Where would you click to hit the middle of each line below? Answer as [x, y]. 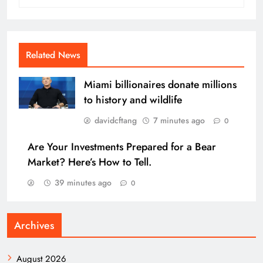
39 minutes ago [83, 183]
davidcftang [116, 121]
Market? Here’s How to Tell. [90, 162]
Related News [53, 55]
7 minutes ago [179, 121]
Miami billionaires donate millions [160, 85]
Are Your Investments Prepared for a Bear [122, 147]
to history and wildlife [133, 100]
